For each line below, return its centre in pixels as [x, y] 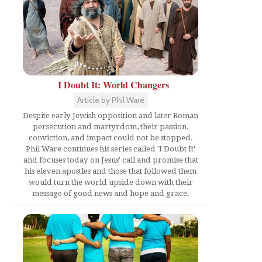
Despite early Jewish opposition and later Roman [111, 116]
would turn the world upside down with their [111, 182]
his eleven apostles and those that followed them [111, 171]
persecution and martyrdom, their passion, [111, 127]
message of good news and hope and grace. [111, 193]
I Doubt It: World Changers [113, 85]
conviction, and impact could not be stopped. [111, 138]
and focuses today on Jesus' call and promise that [111, 160]
